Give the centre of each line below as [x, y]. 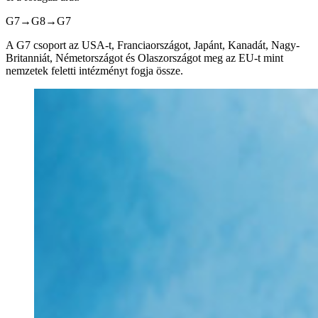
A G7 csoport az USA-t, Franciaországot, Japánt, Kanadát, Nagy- [153, 45]
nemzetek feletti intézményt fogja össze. [94, 70]
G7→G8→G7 [38, 21]
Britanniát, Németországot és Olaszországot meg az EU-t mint [144, 57]
